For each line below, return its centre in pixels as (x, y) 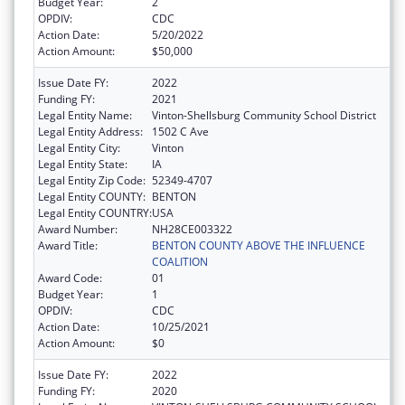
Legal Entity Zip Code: (92, 180)
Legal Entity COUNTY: (92, 196)
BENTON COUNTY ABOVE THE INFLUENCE (259, 245)
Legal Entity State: (83, 164)
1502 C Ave (180, 131)
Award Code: (70, 278)
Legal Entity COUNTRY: (95, 212)
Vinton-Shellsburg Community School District (264, 115)
